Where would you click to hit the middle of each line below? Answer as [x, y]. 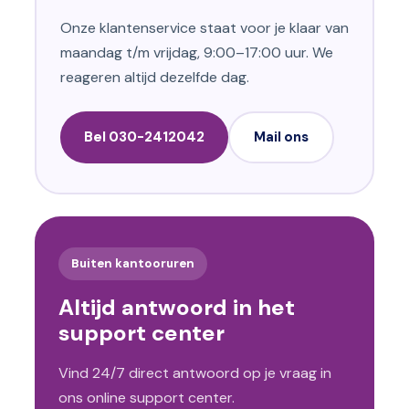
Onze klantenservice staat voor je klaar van [204, 28]
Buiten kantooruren [133, 264]
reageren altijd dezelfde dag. [155, 78]
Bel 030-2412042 [144, 137]
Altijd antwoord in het [177, 308]
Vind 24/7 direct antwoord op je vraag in [195, 373]
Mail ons [281, 137]
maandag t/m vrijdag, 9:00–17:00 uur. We [197, 53]
